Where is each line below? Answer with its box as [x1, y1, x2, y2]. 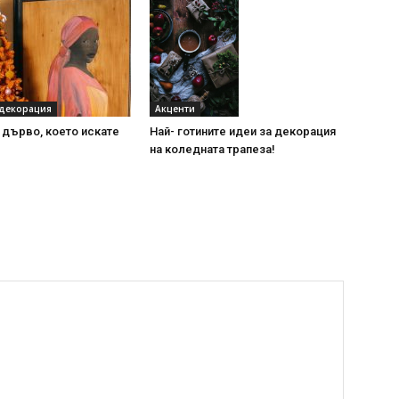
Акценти [155, 102, 195, 115]
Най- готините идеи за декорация [150, 125, 336, 138]
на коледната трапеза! [150, 142, 275, 156]
